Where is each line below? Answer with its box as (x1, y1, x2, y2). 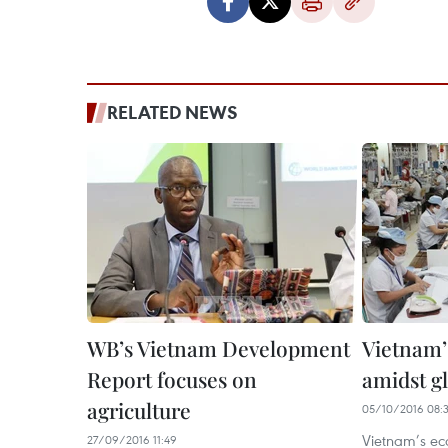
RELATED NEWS (107, 100, 238, 124)
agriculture (87, 396, 191, 424)
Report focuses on (87, 365, 257, 393)
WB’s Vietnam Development (87, 334, 350, 362)
